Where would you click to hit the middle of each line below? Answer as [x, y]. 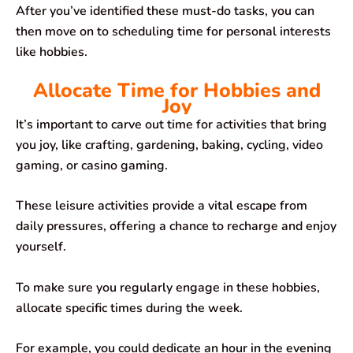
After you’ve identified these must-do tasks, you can [165, 11]
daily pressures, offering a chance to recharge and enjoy [176, 227]
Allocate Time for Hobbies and [176, 90]
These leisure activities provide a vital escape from [162, 206]
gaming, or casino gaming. [92, 165]
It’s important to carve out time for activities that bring [171, 124]
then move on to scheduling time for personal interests [173, 32]
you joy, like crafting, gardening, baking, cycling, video [169, 145]
